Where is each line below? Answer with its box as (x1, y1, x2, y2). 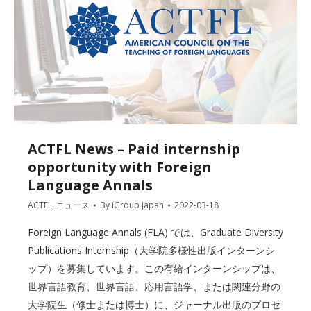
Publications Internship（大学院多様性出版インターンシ (28, 243, 275, 257)
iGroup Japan (112, 199, 164, 211)
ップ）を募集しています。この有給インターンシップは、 (28, 261, 280, 275)
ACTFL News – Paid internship (28, 139, 240, 158)
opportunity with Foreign (28, 157, 212, 176)
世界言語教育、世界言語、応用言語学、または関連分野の (28, 279, 280, 293)
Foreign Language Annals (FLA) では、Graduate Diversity (28, 225, 283, 239)
